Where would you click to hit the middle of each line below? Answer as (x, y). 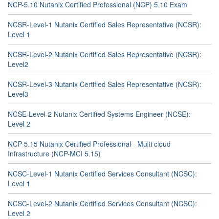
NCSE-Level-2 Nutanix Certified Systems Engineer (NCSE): (99, 114)
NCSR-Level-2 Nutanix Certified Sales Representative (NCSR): (105, 54)
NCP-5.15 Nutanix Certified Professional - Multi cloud (89, 143)
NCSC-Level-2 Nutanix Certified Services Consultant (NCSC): (102, 203)
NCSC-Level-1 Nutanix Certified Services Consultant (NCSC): (102, 173)
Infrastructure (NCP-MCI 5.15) (54, 153)
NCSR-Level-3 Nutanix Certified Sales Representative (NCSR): (105, 84)
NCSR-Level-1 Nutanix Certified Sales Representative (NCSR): (105, 24)
